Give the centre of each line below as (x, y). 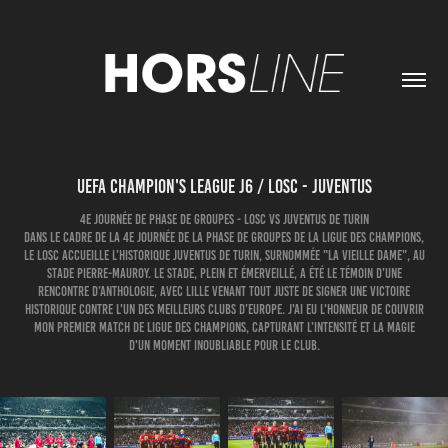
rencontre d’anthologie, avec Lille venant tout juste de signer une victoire (224, 291)
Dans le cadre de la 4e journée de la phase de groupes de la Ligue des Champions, (224, 237)
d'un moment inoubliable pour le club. (224, 345)
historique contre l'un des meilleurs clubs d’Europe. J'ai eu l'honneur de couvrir (224, 309)
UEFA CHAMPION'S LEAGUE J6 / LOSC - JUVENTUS (224, 186)
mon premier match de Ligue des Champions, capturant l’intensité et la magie (224, 327)
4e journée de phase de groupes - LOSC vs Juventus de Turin (224, 219)
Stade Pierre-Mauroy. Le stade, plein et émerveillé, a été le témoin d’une (224, 273)
